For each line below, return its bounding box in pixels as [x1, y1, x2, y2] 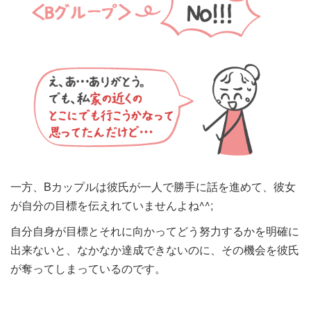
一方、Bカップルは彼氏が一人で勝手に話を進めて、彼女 [10, 178, 296, 195]
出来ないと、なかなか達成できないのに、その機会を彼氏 [10, 242, 299, 258]
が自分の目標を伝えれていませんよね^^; [10, 197, 213, 214]
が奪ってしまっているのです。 [10, 260, 166, 277]
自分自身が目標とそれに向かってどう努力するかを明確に [10, 223, 299, 239]
